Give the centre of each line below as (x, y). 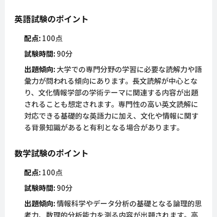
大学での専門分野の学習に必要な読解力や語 (129, 69)
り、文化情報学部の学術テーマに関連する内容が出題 (111, 93)
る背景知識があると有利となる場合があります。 (104, 127)
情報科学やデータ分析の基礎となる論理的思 (129, 203)
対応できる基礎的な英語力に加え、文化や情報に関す (111, 116)
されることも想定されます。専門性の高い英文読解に (111, 104)
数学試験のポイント (52, 153)
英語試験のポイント (52, 19)
